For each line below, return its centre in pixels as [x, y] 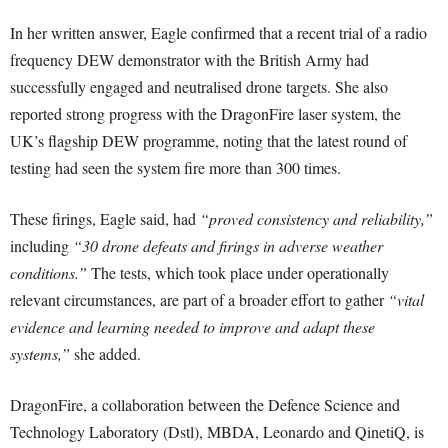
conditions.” [48, 273]
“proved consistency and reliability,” [316, 219]
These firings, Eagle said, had [105, 219]
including [41, 246]
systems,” [40, 354]
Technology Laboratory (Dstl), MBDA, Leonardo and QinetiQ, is [217, 432]
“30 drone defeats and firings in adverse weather [228, 246]
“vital [406, 300]
